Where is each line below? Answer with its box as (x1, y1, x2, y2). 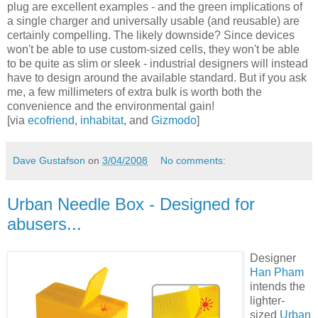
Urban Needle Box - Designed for (7, 194, 255, 214)
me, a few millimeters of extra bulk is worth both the (7, 85, 262, 98)
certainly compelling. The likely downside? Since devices (7, 28, 295, 41)
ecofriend (28, 114, 75, 126)
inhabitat (80, 114, 124, 126)
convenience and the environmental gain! (7, 99, 214, 112)
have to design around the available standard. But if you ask (7, 71, 307, 84)
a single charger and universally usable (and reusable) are (7, 14, 300, 27)
